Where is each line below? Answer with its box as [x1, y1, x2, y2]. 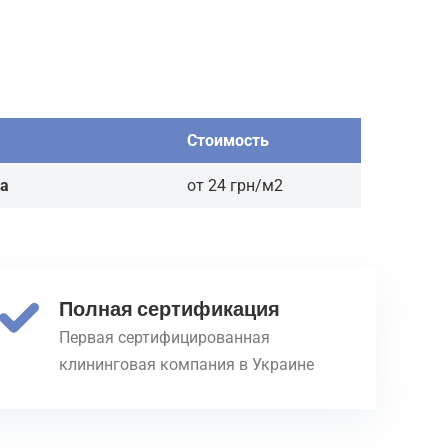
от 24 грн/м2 [187, 176, 283, 196]
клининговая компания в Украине [58, 354, 314, 374]
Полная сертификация [58, 294, 280, 323]
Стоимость [187, 131, 269, 151]
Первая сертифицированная [58, 327, 270, 347]
